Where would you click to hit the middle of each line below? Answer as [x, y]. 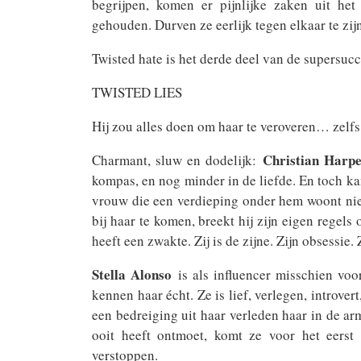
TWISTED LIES [137, 92]
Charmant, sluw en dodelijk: [177, 160]
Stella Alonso [132, 274]
